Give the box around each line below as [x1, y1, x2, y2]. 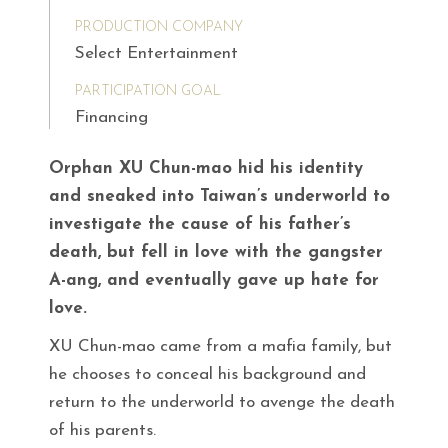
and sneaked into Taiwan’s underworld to [49, 187, 390, 205]
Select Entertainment [75, 45, 238, 63]
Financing [75, 108, 148, 126]
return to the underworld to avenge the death [49, 393, 395, 411]
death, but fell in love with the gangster [49, 243, 383, 261]
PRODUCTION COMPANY [75, 20, 243, 36]
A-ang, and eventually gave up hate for [49, 271, 379, 289]
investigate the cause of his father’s [49, 215, 351, 233]
